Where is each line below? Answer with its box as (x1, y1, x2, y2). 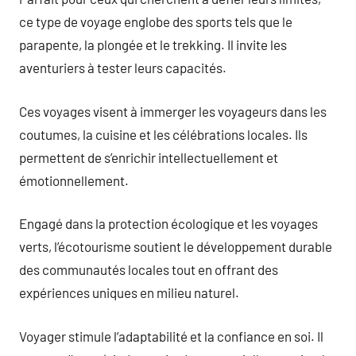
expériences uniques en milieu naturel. (19, 284, 239, 300)
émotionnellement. (19, 172, 129, 188)
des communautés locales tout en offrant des (19, 261, 278, 277)
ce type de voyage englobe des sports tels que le (19, 14, 292, 29)
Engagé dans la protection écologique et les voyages (19, 215, 318, 231)
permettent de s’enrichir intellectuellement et (19, 149, 278, 165)
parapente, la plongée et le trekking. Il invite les (19, 37, 287, 52)
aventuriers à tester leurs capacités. (19, 60, 226, 75)
